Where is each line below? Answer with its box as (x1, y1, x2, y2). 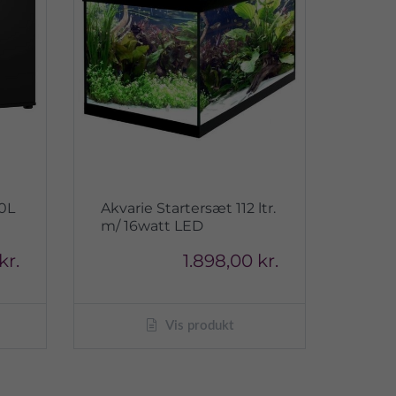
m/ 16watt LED (101, 217, 204, 235)
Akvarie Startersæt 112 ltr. (101, 200, 277, 217)
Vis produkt (162, 319, 233, 333)
